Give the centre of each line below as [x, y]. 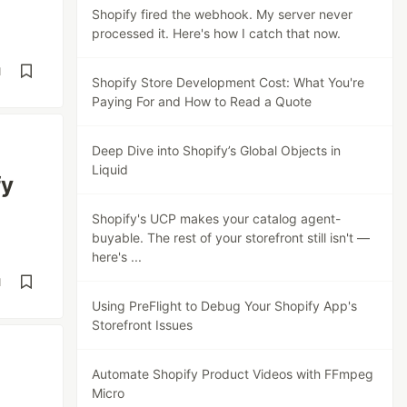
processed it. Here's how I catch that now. [217, 33]
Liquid [110, 169]
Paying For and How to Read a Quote [202, 101]
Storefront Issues [143, 325]
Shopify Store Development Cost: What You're [228, 82]
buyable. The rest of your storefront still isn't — [231, 238]
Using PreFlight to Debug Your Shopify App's [225, 306]
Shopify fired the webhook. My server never [223, 14]
